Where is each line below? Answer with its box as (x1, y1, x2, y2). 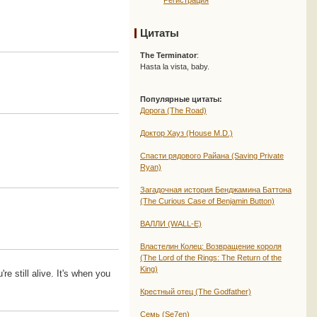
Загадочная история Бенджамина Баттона (140, 185, 292, 194)
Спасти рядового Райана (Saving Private (140, 151, 284, 160)
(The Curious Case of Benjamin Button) (140, 197, 275, 205)
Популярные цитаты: (140, 95, 222, 103)
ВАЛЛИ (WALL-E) (140, 219, 202, 228)
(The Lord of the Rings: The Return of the (140, 253, 282, 262)
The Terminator (140, 51, 197, 59)
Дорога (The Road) (140, 106, 207, 115)
